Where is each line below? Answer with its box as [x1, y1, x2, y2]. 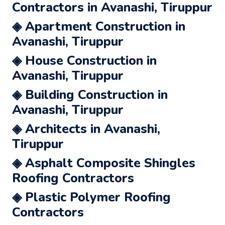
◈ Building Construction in [12, 86, 168, 103]
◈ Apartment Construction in [12, 18, 185, 35]
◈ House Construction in [12, 52, 157, 69]
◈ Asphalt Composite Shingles [12, 154, 195, 172]
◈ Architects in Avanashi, [12, 120, 160, 138]
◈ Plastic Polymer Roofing [12, 188, 171, 206]
